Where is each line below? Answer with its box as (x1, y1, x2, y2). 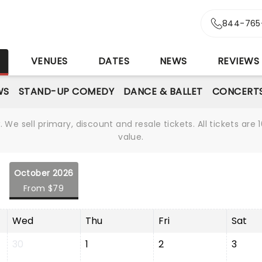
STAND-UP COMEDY (18, 85, 114, 98)
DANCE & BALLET (123, 85, 203, 98)
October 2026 (13, 167, 74, 179)
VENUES (30, 54, 68, 68)
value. (118, 131, 144, 143)
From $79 (23, 182, 64, 194)
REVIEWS (217, 54, 260, 68)
